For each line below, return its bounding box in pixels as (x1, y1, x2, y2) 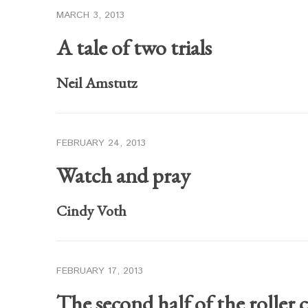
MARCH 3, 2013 (56, 8, 124, 22)
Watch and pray (56, 161, 190, 190)
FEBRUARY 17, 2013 (56, 264, 143, 278)
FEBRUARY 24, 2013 (56, 136, 146, 150)
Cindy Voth (56, 201, 126, 221)
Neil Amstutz (56, 73, 137, 93)
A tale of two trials (56, 33, 212, 62)
